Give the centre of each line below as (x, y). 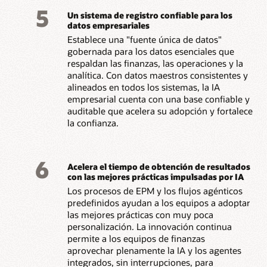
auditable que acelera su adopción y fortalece (160, 111)
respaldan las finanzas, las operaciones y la (155, 63)
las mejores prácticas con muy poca (140, 215)
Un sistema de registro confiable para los (150, 15)
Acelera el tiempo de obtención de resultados (159, 166)
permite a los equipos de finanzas (136, 239)
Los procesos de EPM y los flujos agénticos (155, 191)
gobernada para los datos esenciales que (150, 52)
